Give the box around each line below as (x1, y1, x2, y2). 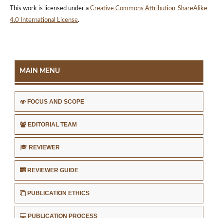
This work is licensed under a (9, 5, 90, 12)
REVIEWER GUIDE (27, 167, 78, 174)
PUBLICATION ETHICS (27, 190, 90, 197)
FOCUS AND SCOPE (27, 98, 84, 106)
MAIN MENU (19, 68, 60, 75)
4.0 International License (9, 17, 78, 24)
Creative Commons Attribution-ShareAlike (90, 5, 207, 12)
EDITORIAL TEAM (28, 121, 77, 128)
